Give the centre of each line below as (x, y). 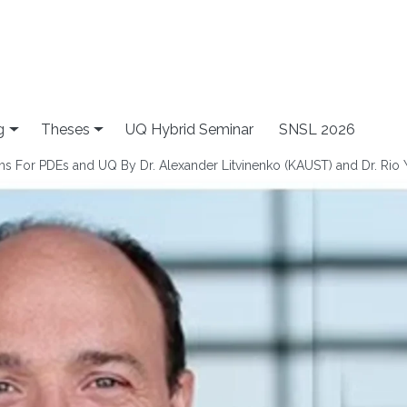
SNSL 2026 (318, 129)
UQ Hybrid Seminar (190, 129)
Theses (65, 129)
